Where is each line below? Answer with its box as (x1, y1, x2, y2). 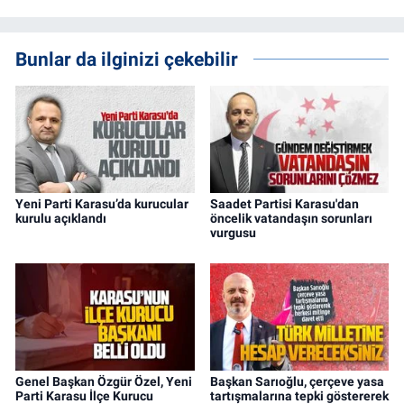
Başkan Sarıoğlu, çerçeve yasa (209, 374, 384, 390)
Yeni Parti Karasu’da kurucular (15, 197, 188, 212)
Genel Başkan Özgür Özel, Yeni (15, 374, 192, 390)
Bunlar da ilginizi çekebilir (15, 48, 238, 71)
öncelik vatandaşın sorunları (209, 211, 372, 226)
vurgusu (209, 225, 256, 241)
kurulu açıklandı (15, 211, 106, 226)
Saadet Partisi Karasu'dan (209, 197, 359, 212)
